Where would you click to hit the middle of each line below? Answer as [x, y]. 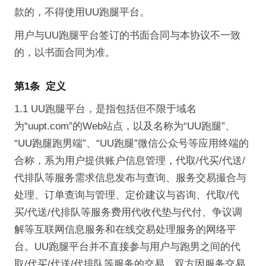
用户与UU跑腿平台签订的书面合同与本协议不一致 [127, 36]
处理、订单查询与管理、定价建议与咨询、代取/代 [126, 195]
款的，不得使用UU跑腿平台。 [82, 12]
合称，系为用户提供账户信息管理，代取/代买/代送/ [129, 161]
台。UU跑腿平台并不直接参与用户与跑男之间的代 [127, 247]
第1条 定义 [40, 87]
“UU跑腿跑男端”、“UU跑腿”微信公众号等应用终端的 [131, 144]
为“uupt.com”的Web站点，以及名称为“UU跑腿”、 [124, 126]
